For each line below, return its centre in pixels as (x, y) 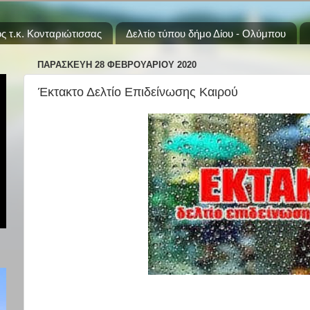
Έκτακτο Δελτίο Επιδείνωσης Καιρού (138, 92)
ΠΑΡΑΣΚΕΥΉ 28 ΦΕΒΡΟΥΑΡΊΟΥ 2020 (117, 64)
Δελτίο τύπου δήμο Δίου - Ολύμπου (206, 33)
